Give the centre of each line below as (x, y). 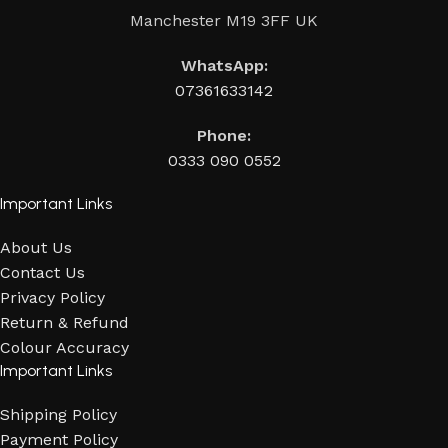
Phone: (224, 135)
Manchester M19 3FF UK (224, 20)
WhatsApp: (224, 65)
